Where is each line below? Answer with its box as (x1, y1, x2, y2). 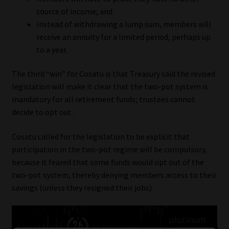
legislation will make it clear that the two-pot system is (11, 81, 208, 92)
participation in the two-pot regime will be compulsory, (11, 144, 207, 154)
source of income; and (36, 6, 112, 16)
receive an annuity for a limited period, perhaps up (36, 31, 211, 42)
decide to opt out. (11, 107, 73, 118)
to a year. (36, 44, 67, 55)
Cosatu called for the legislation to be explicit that (11, 131, 190, 142)
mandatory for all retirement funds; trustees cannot (11, 94, 195, 105)
